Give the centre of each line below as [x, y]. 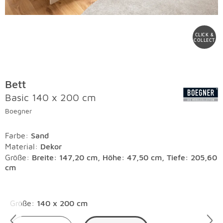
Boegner [18, 111]
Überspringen [32, 197]
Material [20, 146]
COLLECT [204, 40]
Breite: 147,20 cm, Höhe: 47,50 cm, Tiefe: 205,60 [124, 157]
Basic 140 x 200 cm [51, 97]
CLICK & [204, 34]
